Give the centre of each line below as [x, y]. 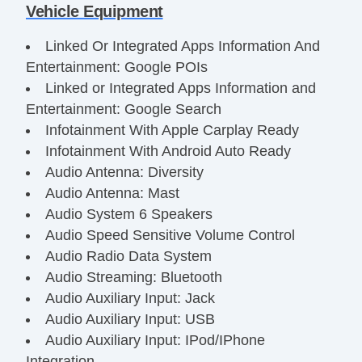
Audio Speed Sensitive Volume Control [170, 235]
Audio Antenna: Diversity [124, 172]
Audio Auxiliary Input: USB [130, 319]
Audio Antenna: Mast [112, 193]
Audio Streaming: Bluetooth [133, 277]
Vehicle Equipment [95, 11]
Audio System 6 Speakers [128, 214]
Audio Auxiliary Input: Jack [130, 298]
